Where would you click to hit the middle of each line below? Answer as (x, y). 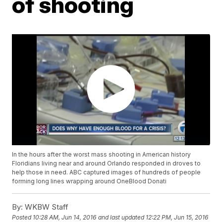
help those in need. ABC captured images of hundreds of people (107, 172)
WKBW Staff (46, 207)
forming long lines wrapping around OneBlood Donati (89, 181)
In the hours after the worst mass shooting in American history (102, 155)
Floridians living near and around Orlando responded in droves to (107, 164)
